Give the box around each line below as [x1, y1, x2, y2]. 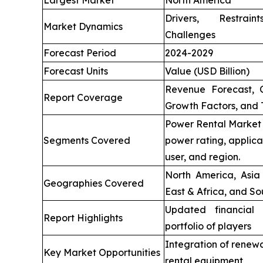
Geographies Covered [43, 177, 144, 190]
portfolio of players [165, 220, 251, 232]
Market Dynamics [43, 21, 123, 33]
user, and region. [165, 151, 240, 163]
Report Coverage [43, 92, 123, 104]
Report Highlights [43, 212, 123, 224]
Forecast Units [43, 65, 108, 77]
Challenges [165, 29, 215, 41]
